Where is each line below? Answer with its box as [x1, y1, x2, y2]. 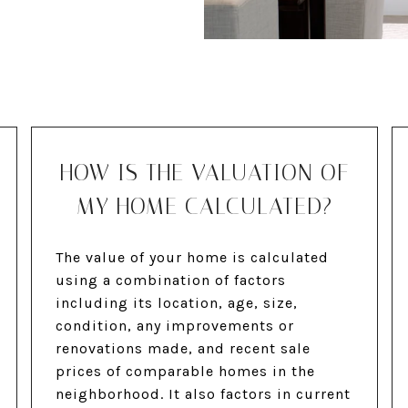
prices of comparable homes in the [56, 362, 316, 381]
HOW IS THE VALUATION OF [60, 159, 349, 187]
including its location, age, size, [56, 294, 299, 312]
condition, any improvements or [56, 317, 295, 335]
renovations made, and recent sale [56, 340, 311, 358]
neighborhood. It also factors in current [56, 385, 352, 403]
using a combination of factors [56, 271, 287, 290]
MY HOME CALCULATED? [76, 193, 332, 220]
